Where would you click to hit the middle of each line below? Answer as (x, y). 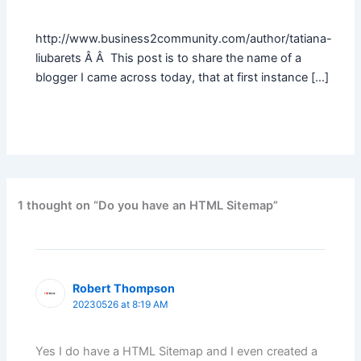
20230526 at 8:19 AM (121, 304)
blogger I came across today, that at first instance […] (183, 77)
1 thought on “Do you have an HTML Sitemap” (148, 205)
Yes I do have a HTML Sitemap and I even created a (177, 352)
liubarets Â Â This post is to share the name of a (169, 58)
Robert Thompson (124, 288)
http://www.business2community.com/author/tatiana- (184, 38)
